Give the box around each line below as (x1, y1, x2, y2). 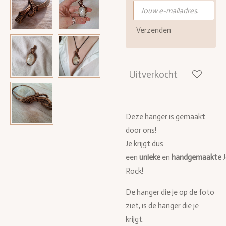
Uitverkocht (129, 69, 178, 81)
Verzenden (136, 26, 171, 35)
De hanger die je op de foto (126, 187, 214, 197)
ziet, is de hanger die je (126, 201, 199, 210)
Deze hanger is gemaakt (126, 111, 205, 121)
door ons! (126, 125, 156, 135)
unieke (139, 152, 160, 162)
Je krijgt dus (126, 139, 163, 148)
